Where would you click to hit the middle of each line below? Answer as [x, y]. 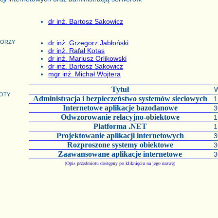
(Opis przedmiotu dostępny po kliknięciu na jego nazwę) [120, 163]
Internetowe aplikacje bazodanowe [120, 108]
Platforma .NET [120, 126]
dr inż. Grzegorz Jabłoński [88, 43]
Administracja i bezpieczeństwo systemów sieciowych [120, 99]
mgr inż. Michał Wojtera [84, 74]
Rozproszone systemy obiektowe [120, 145]
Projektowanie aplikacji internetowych [120, 136]
